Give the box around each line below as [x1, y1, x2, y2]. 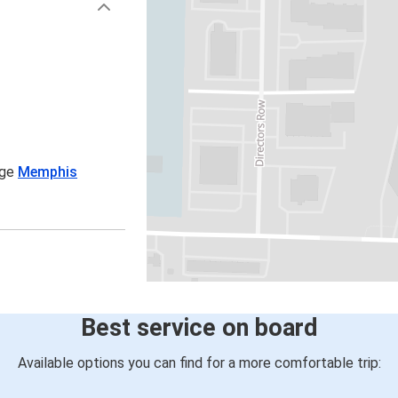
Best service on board [80, 314, 318, 343]
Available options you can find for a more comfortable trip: [17, 354, 381, 372]
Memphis [18, 163, 78, 181]
